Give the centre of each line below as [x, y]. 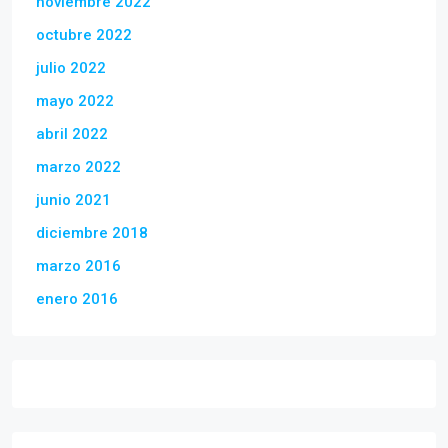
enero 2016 [77, 299]
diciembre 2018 [92, 233]
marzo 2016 [78, 266]
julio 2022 [71, 68]
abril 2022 [72, 134]
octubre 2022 [84, 35]
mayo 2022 [75, 101]
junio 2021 [73, 200]
